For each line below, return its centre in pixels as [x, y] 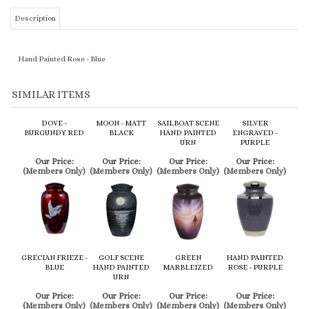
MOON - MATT [121, 60]
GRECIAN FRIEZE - [54, 194]
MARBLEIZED [188, 204]
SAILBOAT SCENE [188, 60]
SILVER [255, 60]
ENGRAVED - [255, 69]
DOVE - [54, 60]
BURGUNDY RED [54, 69]
